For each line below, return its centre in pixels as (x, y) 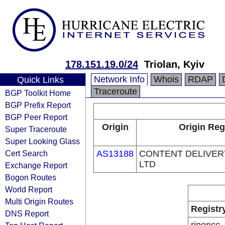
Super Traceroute (36, 129)
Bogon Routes (31, 177)
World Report (29, 189)
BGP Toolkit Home (38, 93)
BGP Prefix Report (38, 105)
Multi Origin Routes (39, 201)
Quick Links (40, 80)
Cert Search (26, 153)
